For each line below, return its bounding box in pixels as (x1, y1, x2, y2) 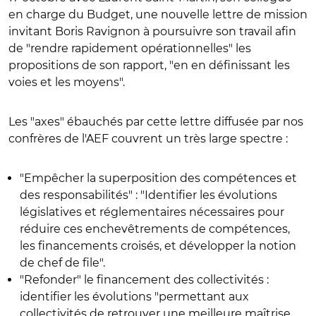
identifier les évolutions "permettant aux (20, 290, 249, 303)
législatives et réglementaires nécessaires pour (20, 205, 284, 219)
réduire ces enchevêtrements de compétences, (20, 222, 290, 236)
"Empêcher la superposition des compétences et (20, 171, 297, 185)
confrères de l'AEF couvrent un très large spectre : (8, 132, 288, 145)
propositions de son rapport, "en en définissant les (8, 59, 290, 72)
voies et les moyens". (8, 75, 125, 89)
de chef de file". (20, 256, 105, 269)
